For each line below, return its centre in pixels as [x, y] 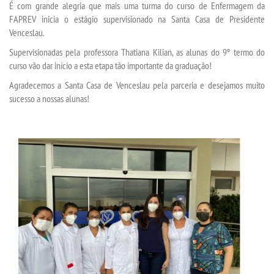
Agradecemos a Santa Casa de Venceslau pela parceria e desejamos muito [137, 85]
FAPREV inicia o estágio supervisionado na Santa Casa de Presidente [137, 19]
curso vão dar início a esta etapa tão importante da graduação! [110, 65]
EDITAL [50, 98]
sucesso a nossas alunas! [49, 98]
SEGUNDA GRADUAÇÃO [72, 31]
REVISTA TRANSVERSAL [72, 233]
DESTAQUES [57, 167]
